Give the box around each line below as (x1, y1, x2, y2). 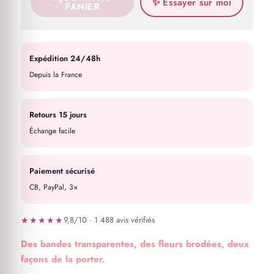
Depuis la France (29, 69, 82, 81)
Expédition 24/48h (29, 53, 100, 65)
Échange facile (29, 125, 75, 137)
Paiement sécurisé (29, 165, 95, 177)
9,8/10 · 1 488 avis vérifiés (64, 214, 155, 226)
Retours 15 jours (29, 109, 87, 121)
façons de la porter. (20, 253, 105, 267)
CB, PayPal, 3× (29, 182, 78, 193)
